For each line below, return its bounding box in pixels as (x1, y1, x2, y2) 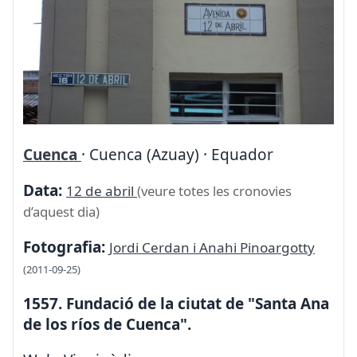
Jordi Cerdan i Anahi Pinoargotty (109, 237, 315, 257)
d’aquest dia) (23, 202, 100, 221)
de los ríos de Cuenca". (23, 313, 191, 335)
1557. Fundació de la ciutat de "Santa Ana (23, 292, 329, 314)
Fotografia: (23, 236, 105, 257)
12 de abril (66, 181, 137, 200)
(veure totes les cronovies (137, 181, 292, 200)
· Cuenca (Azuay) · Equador (81, 143, 273, 165)
